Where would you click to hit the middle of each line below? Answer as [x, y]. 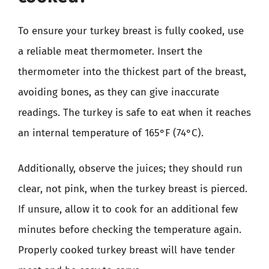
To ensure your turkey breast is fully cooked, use [131, 31]
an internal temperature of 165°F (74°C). [111, 133]
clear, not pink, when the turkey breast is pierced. [133, 189]
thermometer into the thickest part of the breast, [132, 71]
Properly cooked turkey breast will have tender [127, 250]
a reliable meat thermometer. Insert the [110, 51]
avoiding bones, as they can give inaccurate [119, 92]
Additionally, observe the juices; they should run [130, 168]
